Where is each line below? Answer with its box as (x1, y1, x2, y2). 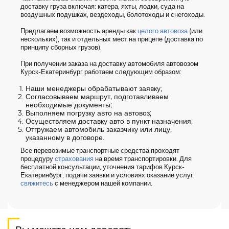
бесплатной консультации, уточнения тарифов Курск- (20, 164, 185, 171)
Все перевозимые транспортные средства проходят (20, 148, 179, 154)
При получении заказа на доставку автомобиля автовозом (20, 61, 198, 67)
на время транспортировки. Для (94, 156, 192, 163)
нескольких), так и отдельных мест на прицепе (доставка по (20, 36, 203, 43)
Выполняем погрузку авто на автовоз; (26, 110, 151, 117)
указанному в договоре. (26, 134, 104, 142)
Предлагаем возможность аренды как (20, 28, 138, 35)
